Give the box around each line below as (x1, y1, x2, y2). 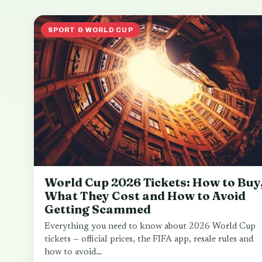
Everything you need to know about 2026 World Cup (44, 222, 256, 232)
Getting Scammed (44, 202, 151, 217)
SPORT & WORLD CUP (48, 26, 133, 33)
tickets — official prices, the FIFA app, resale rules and (44, 235, 253, 244)
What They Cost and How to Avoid (44, 188, 246, 204)
